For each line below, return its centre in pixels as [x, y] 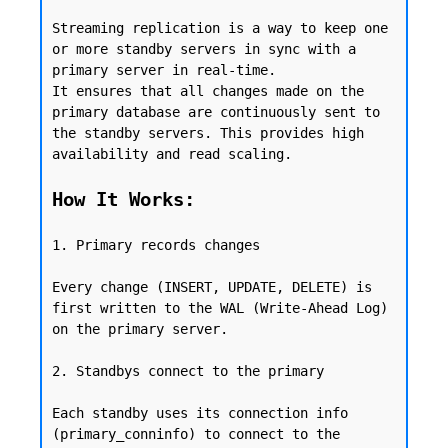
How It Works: [123, 199]
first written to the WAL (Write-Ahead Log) [220, 308]
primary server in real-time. [164, 70]
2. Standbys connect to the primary [188, 371]
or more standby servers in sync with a [204, 49]
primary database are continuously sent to [216, 112]
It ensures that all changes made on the [208, 91]
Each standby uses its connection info [200, 413]
